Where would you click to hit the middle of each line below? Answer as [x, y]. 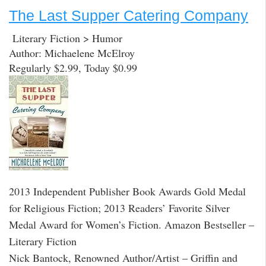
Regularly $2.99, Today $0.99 [73, 68]
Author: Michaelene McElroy [72, 53]
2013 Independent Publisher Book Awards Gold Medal [127, 191]
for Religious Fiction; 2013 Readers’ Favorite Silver [119, 208]
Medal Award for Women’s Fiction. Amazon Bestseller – [132, 225]
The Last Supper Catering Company [129, 15]
